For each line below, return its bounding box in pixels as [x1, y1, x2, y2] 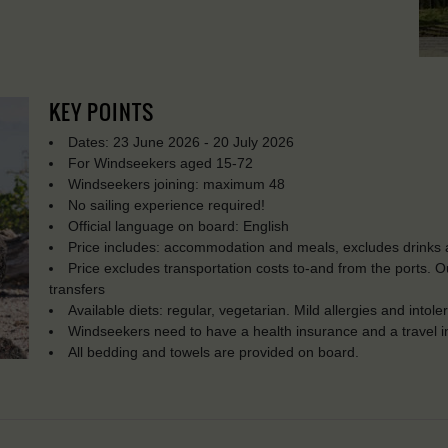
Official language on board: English [68, 218, 290, 235]
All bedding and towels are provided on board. [68, 344, 360, 361]
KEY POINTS [49, 96, 154, 128]
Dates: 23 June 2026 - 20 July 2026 [68, 134, 295, 151]
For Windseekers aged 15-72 [68, 155, 254, 172]
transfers [49, 281, 105, 298]
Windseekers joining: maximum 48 [68, 176, 286, 193]
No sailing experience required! [68, 197, 266, 214]
